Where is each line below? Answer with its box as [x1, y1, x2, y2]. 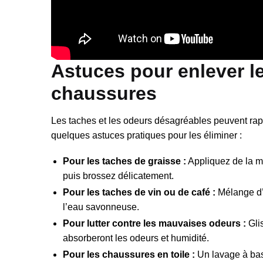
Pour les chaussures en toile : [63, 249, 195, 260]
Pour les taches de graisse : [63, 156, 186, 167]
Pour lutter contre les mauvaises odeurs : [63, 218, 246, 229]
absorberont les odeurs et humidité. [63, 233, 209, 244]
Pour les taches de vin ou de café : [63, 187, 215, 198]
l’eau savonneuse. [63, 202, 139, 213]
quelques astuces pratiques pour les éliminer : [51, 130, 242, 140]
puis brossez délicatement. [63, 171, 174, 181]
